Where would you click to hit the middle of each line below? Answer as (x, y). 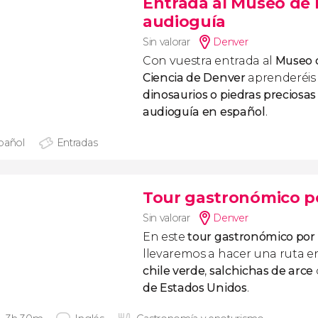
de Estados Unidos (195, 288)
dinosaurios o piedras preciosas (230, 95)
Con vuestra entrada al (209, 61)
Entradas (77, 143)
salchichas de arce (261, 271)
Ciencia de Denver (194, 78)
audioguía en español (204, 112)
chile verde (174, 271)
